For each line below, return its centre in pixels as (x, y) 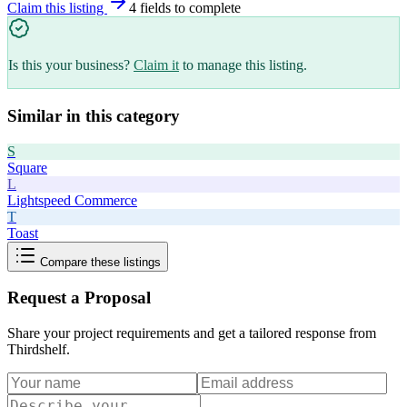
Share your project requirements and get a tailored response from (192, 333)
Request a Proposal (79, 298)
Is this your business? (69, 65)
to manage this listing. (245, 65)
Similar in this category (94, 115)
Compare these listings (99, 262)
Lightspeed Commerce (72, 200)
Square (27, 167)
